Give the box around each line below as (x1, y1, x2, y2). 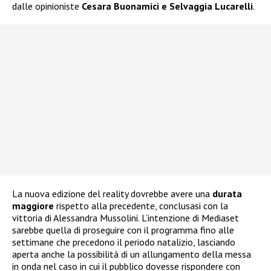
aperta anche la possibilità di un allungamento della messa (12, 247, 251, 260)
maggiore (12, 199, 54, 212)
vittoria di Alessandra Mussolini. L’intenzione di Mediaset (12, 211, 239, 224)
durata (212, 187, 242, 200)
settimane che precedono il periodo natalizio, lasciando (12, 235, 235, 248)
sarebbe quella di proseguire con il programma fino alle (12, 223, 234, 236)
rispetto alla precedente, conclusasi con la (54, 199, 228, 212)
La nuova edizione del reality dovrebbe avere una (12, 187, 212, 200)
